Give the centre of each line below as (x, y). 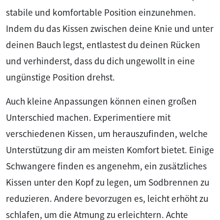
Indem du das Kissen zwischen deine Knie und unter (110, 28)
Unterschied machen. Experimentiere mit (88, 117)
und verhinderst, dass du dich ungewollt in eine (100, 61)
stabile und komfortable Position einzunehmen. (101, 12)
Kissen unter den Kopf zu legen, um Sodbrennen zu (108, 182)
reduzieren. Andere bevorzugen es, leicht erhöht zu (107, 198)
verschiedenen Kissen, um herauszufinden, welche (107, 133)
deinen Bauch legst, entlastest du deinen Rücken (103, 44)
